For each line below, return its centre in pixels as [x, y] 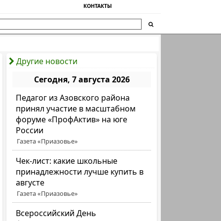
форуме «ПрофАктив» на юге [72, 119]
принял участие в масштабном [76, 109]
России [30, 130]
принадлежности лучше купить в [80, 172]
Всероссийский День [56, 213]
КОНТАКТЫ [98, 6]
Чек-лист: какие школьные [67, 161]
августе [30, 183]
